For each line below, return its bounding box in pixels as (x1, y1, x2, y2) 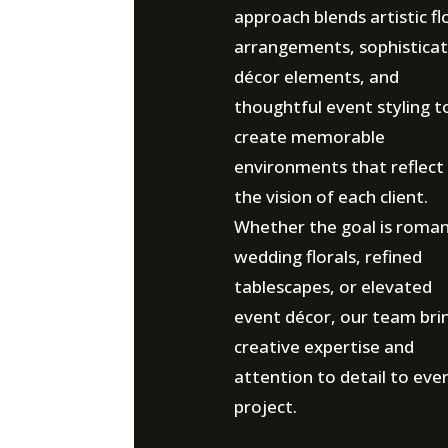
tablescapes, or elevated (233, 275, 432, 298)
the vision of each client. (233, 185, 428, 208)
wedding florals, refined (233, 245, 422, 268)
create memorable (233, 125, 385, 148)
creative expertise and (233, 335, 414, 358)
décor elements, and (233, 65, 399, 88)
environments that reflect (233, 155, 444, 178)
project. (233, 395, 297, 418)
